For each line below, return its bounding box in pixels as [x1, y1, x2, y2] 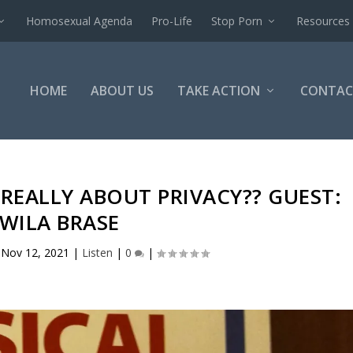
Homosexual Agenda [26, 13, 133, 28]
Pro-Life [151, 13, 193, 28]
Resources [296, 13, 351, 28]
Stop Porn [211, 13, 263, 28]
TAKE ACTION [176, 82, 260, 99]
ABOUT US [90, 82, 154, 99]
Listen [82, 245, 113, 260]
